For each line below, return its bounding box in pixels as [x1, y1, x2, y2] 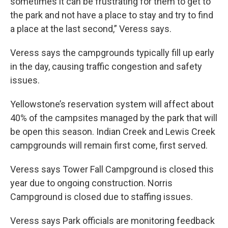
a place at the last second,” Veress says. [10, 23, 172, 34]
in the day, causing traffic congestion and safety [10, 61, 202, 72]
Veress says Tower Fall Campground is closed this [10, 164, 214, 175]
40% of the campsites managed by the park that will [10, 112, 217, 123]
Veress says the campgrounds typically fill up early [10, 47, 214, 58]
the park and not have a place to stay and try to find [10, 10, 213, 20]
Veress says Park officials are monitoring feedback [10, 215, 215, 226]
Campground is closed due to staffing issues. [10, 191, 193, 202]
